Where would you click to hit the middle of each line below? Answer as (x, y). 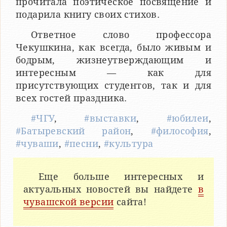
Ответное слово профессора (121, 35)
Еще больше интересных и (121, 177)
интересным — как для (113, 73)
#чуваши (37, 144)
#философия (180, 131)
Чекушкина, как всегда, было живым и (113, 48)
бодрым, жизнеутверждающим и (113, 60)
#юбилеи (187, 119)
